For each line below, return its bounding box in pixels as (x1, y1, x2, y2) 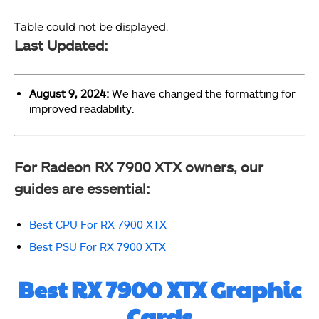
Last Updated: (14, 36, 108, 53)
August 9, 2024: (29, 87, 112, 100)
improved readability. (29, 102, 135, 115)
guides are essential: (14, 179, 150, 197)
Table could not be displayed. (14, 20, 168, 33)
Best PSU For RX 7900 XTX (29, 239, 166, 253)
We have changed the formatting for (112, 87, 296, 100)
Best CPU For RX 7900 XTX (29, 217, 167, 231)
